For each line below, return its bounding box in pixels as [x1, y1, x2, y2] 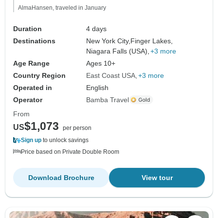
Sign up [21, 136, 41, 144]
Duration [13, 24, 42, 33]
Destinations [13, 36, 55, 45]
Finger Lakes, [130, 36, 173, 45]
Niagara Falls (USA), [86, 47, 150, 55]
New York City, [86, 36, 131, 45]
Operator [13, 95, 42, 104]
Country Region [13, 71, 66, 79]
